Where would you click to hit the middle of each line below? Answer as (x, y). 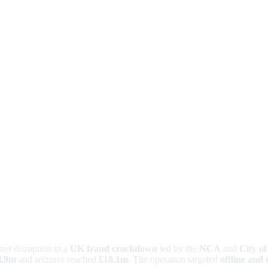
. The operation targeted (174, 260)
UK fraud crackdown (114, 249)
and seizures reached (57, 260)
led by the (178, 249)
